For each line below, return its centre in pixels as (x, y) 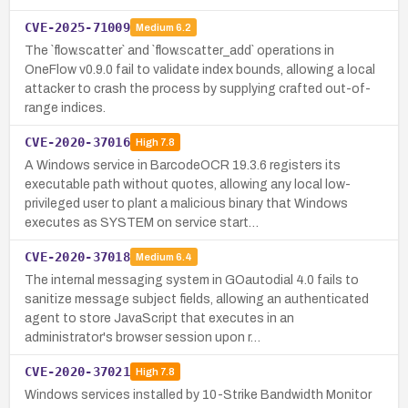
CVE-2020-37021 (77, 371)
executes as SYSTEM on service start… (142, 222)
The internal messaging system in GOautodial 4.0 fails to (192, 280)
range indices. (65, 107)
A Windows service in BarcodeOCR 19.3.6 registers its (183, 165)
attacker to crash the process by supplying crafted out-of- (198, 88)
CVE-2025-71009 (77, 27)
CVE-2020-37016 (77, 142)
